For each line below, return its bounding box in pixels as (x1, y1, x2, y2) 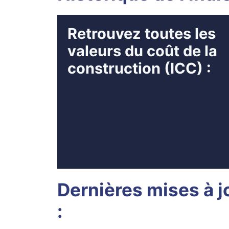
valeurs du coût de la (67, 41, 217, 60)
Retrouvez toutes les (67, 24, 216, 42)
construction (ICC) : (67, 59, 211, 77)
